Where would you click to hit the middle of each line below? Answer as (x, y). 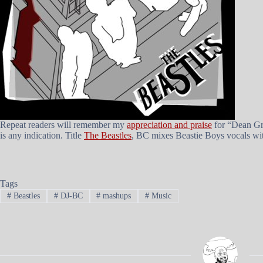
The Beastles (108, 135)
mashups (116, 196)
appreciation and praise (169, 125)
